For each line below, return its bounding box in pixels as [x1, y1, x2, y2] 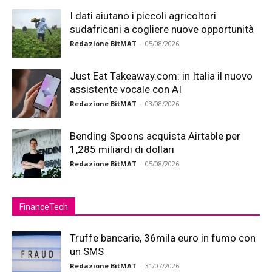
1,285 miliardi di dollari [70, 143, 174, 155]
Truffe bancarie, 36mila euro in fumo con [70, 232, 256, 244]
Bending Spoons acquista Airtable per [70, 130, 240, 142]
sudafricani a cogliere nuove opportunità [70, 23, 254, 35]
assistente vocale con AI [70, 83, 182, 95]
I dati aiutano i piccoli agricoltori [70, 10, 216, 22]
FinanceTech [19, 202, 68, 212]
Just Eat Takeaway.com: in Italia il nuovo [70, 70, 253, 82]
